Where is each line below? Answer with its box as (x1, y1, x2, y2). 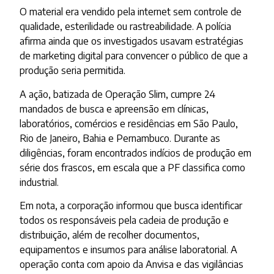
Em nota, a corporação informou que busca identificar (20, 199, 243, 212)
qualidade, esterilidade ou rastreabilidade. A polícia (20, 20, 232, 33)
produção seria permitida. (20, 64, 126, 77)
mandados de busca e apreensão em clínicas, (20, 102, 209, 115)
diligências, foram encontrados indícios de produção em (20, 146, 252, 159)
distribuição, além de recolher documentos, (20, 228, 200, 241)
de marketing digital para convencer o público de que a (20, 50, 248, 62)
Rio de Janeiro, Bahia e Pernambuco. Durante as (20, 131, 221, 144)
